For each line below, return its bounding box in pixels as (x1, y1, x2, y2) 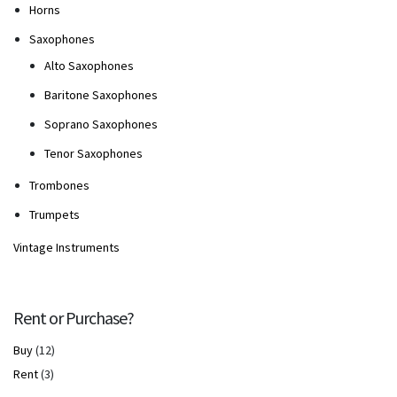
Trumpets (28, 206, 80, 222)
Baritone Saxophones (44, 86, 158, 103)
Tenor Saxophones (44, 144, 143, 161)
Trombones (28, 177, 90, 193)
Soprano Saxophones (44, 115, 158, 132)
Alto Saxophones (44, 57, 134, 74)
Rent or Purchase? (13, 307, 134, 329)
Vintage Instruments (13, 238, 120, 255)
